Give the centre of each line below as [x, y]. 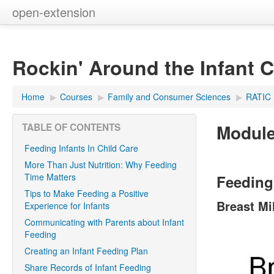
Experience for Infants [67, 206]
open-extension [54, 12]
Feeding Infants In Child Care [81, 148]
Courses [76, 97]
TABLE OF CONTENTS [71, 127]
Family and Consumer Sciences [169, 97]
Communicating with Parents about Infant [104, 222]
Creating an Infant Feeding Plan [86, 251]
